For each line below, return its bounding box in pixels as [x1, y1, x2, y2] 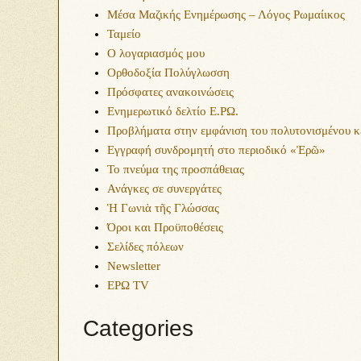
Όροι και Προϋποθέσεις [107, 221, 223, 234]
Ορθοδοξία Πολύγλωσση [107, 66, 230, 79]
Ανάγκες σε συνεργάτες [107, 182, 222, 195]
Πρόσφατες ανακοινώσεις [107, 85, 234, 98]
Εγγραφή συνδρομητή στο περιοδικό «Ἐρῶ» [107, 143, 326, 156]
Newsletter [107, 259, 160, 272]
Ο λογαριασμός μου [107, 47, 205, 60]
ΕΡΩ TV [107, 279, 149, 292]
